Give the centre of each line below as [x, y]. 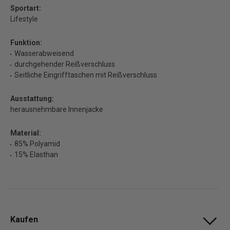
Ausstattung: [32, 98]
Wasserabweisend [44, 53]
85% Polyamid [37, 143]
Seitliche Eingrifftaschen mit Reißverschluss [86, 75]
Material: [26, 133]
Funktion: [26, 42]
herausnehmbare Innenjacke [57, 109]
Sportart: [26, 8]
